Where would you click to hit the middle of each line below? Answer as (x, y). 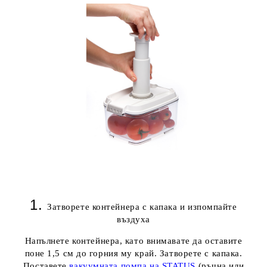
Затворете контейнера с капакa (112, 207)
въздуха (133, 219)
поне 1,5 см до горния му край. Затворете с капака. (133, 253)
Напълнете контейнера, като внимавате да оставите (133, 240)
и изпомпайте (207, 207)
